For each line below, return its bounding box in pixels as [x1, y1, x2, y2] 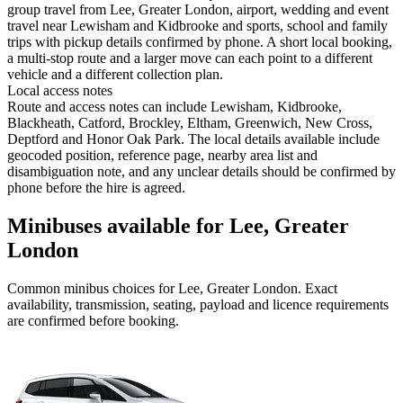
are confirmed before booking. [7, 313, 179, 329]
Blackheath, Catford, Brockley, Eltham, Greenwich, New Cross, [7, 115, 372, 131]
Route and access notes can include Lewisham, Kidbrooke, [7, 99, 342, 115]
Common [7, 281, 64, 297]
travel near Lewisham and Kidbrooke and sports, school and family [7, 18, 388, 34]
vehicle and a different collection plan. [7, 67, 223, 83]
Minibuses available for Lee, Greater [7, 214, 349, 238]
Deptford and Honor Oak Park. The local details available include [7, 131, 380, 148]
